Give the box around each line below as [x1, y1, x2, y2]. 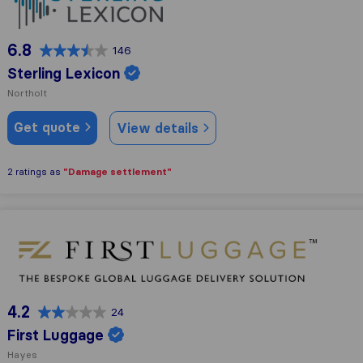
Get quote [14, 118, 84, 135]
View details [117, 119, 203, 136]
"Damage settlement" [63, 164, 172, 177]
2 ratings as [7, 165, 63, 177]
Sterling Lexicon [7, 63, 120, 83]
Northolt [7, 86, 47, 99]
